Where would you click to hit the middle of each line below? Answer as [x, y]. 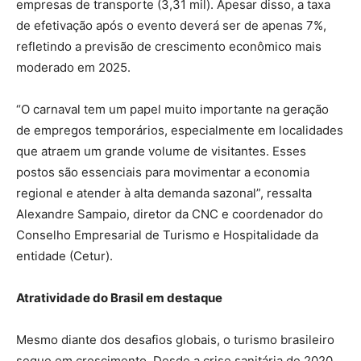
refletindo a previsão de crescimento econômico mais [169, 47]
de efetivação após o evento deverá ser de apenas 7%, [171, 26]
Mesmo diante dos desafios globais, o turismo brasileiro [175, 340]
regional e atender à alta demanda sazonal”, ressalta [164, 193]
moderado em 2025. [73, 68]
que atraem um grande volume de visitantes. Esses [161, 151]
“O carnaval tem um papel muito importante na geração [172, 110]
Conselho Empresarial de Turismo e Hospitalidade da [167, 235]
